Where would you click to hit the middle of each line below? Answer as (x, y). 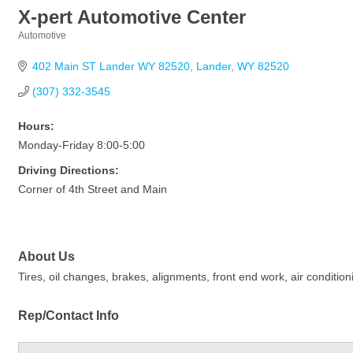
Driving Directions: (69, 170)
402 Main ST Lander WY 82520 (111, 66)
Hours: (36, 126)
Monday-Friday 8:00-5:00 (82, 145)
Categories (42, 46)
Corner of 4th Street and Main (93, 189)
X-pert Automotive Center (132, 17)
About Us (46, 256)
